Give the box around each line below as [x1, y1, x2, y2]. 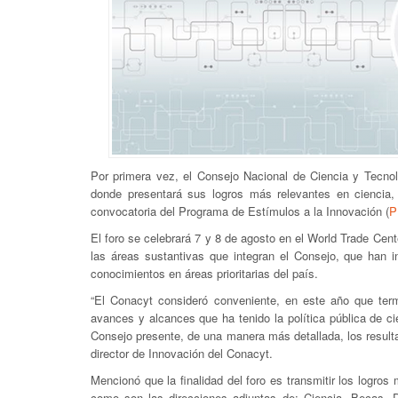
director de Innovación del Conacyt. [91, 345, 273, 362]
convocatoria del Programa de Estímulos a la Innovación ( [91, 203, 389, 219]
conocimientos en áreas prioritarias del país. [91, 265, 318, 282]
